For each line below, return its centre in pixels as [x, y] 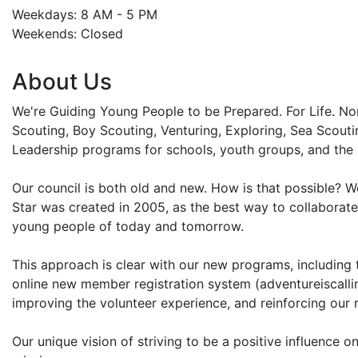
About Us [62, 81]
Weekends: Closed [68, 33]
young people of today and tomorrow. [128, 226]
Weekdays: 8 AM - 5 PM [85, 14]
